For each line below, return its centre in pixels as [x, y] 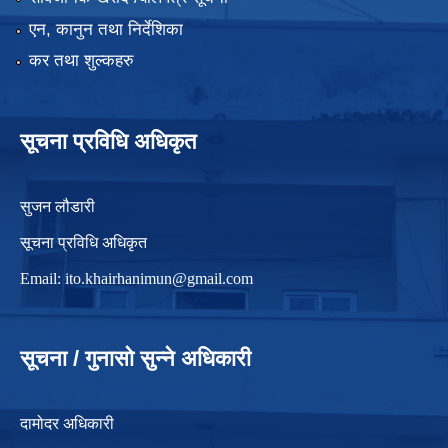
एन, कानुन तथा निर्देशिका [105, 29]
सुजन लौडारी [57, 207]
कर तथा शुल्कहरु [81, 61]
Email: [42, 279]
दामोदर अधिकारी [67, 424]
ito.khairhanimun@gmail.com [159, 279]
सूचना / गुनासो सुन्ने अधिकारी [135, 359]
